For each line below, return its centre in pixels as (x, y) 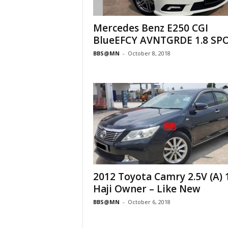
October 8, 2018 (149, 53)
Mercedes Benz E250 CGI (150, 28)
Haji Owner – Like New (147, 189)
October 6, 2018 (149, 202)
